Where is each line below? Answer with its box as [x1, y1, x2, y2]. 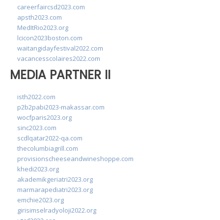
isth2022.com [17, 92, 55, 101]
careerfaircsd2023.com [17, 2, 85, 11]
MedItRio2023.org [17, 23, 68, 32]
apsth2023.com [17, 13, 62, 22]
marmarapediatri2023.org [17, 185, 93, 194]
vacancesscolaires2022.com [17, 54, 100, 63]
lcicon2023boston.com [17, 33, 82, 42]
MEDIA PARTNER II [10, 66, 110, 83]
